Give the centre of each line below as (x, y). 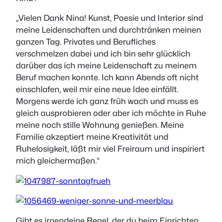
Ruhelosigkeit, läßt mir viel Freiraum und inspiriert (110, 149)
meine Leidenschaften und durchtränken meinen (109, 30)
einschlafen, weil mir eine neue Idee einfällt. (97, 89)
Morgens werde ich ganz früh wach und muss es (107, 101)
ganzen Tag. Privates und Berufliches (86, 42)
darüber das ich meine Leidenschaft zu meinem (106, 66)
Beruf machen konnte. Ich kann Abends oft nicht (107, 78)
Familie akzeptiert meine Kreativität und (92, 137)
